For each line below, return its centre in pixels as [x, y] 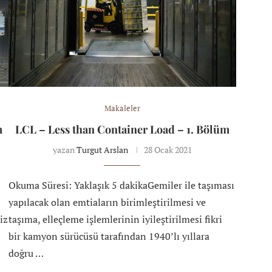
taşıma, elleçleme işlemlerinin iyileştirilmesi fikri [115, 219]
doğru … [26, 253]
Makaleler [122, 108]
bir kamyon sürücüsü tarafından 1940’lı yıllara [109, 236]
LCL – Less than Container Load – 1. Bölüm [122, 129]
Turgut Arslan [102, 149]
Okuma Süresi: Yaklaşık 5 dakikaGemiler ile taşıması [121, 185]
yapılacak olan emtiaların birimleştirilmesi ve [107, 202]
